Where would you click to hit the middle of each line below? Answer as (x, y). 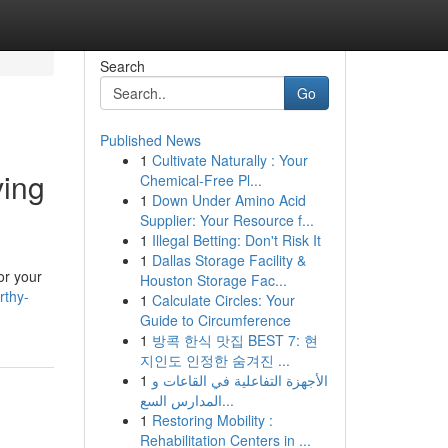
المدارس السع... (227, 400)
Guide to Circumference (215, 320)
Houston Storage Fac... (213, 280)
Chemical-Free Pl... (200, 180)
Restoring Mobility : (212, 420)
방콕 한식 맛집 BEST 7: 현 (234, 340)
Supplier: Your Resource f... (226, 220)
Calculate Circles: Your (223, 300)
